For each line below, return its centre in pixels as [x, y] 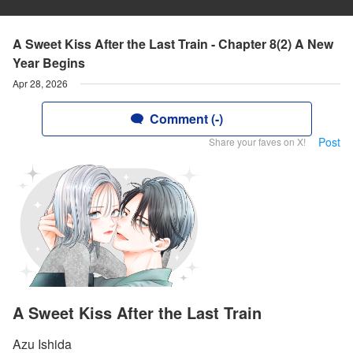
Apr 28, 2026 [40, 83]
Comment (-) [186, 119]
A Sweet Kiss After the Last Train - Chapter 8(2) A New [173, 44]
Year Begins [49, 63]
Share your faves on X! [257, 141]
